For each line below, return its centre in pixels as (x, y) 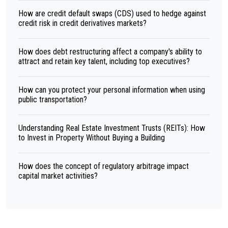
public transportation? (53, 99)
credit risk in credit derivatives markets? (82, 23)
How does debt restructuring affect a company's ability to (110, 52)
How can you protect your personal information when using (112, 90)
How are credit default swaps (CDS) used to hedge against (112, 13)
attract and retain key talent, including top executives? (104, 61)
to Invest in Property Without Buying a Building (92, 138)
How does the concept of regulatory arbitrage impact (104, 166)
